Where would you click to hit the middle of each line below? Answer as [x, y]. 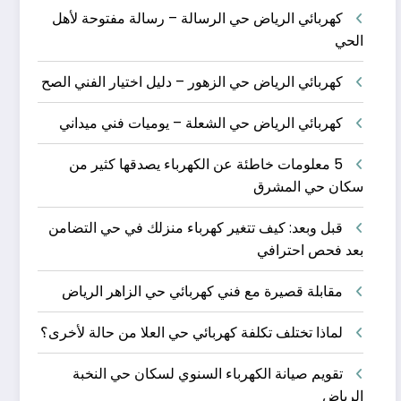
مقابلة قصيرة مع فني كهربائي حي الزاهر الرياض [202, 292]
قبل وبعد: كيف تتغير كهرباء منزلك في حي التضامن [195, 228]
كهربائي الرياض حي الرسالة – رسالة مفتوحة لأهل [197, 19]
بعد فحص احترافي [310, 251]
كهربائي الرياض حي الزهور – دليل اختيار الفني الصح [192, 82]
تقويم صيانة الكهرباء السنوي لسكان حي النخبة [207, 374]
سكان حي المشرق [308, 187]
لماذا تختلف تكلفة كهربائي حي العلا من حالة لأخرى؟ [191, 333]
